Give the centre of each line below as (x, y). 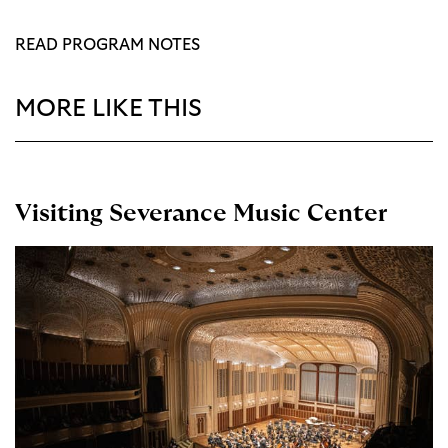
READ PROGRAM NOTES (107, 45)
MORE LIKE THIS (108, 109)
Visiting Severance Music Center (201, 214)
